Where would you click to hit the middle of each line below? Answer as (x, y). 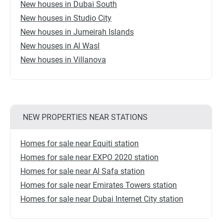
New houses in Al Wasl (60, 46)
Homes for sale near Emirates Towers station (99, 185)
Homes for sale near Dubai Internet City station (102, 199)
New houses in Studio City (66, 18)
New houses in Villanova (63, 60)
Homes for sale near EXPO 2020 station (89, 158)
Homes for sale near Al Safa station (83, 171)
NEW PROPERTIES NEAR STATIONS (85, 117)
